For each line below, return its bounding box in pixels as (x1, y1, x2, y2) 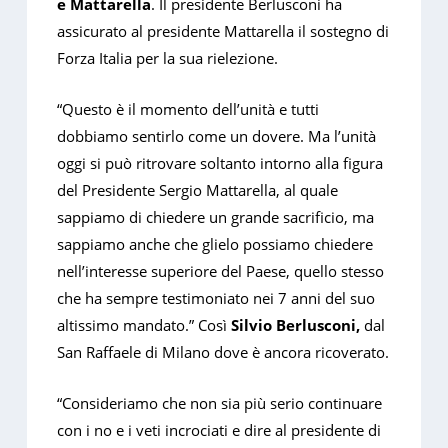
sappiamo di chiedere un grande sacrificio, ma (57, 207, 375, 228)
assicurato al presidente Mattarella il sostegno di (57, 21, 390, 42)
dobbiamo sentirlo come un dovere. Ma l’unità (57, 126, 377, 147)
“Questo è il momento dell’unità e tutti (57, 99, 320, 120)
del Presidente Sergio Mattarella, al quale (57, 180, 339, 201)
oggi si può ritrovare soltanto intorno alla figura (57, 153, 384, 174)
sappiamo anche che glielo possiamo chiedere (57, 234, 374, 255)
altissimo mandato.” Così (57, 315, 232, 336)
